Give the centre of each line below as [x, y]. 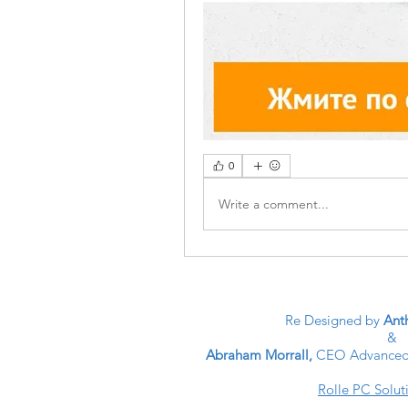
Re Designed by [332, 320]
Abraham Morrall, [261, 355]
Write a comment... [274, 204]
